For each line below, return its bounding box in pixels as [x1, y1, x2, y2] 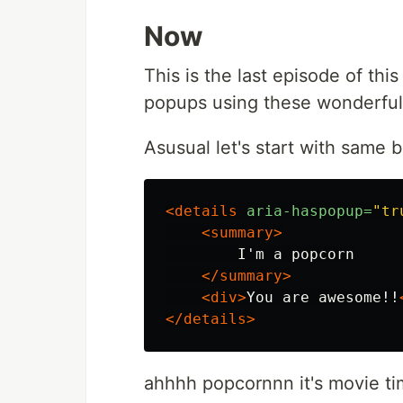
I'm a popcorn [166, 246, 354, 264]
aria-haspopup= [246, 202, 372, 220]
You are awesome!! [246, 289, 399, 307]
